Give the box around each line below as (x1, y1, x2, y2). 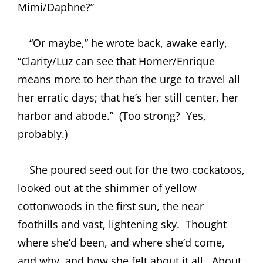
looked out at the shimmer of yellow (18, 180, 197, 195)
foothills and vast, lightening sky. (18, 217, 180, 231)
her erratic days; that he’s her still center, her (18, 90, 238, 104)
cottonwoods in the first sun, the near (18, 198, 204, 213)
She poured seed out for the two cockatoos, (18, 162, 245, 177)
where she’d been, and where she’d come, (18, 235, 225, 249)
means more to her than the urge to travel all (18, 72, 240, 86)
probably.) (18, 126, 68, 141)
